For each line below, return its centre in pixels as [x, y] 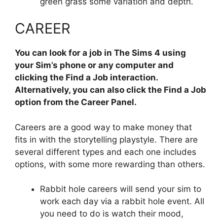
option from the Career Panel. [76, 102]
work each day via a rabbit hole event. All [122, 202]
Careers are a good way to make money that [103, 127]
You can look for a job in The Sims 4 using [100, 53]
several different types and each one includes [106, 152]
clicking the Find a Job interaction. [86, 78]
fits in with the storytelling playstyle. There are [106, 139]
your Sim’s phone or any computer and [94, 65]
